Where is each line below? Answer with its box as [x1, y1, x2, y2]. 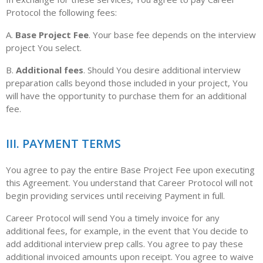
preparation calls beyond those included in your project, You [6, 77, 248, 89]
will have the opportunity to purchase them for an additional [6, 90, 247, 102]
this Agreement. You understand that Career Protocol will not [6, 177, 253, 188]
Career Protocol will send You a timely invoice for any [6, 212, 220, 224]
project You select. [6, 42, 82, 53]
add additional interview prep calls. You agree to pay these [6, 238, 243, 249]
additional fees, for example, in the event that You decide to [6, 225, 248, 237]
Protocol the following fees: [6, 6, 117, 18]
